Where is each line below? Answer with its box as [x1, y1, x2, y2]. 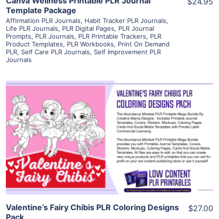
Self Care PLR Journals [21, 47, 90, 56]
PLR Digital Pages [62, 24, 114, 32]
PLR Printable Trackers [78, 32, 146, 40]
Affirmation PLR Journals [6, 16, 81, 24]
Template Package [6, 5, 76, 15]
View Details [85, 118, 134, 129]
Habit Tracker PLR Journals [85, 16, 166, 24]
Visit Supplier [84, 146, 135, 156]
